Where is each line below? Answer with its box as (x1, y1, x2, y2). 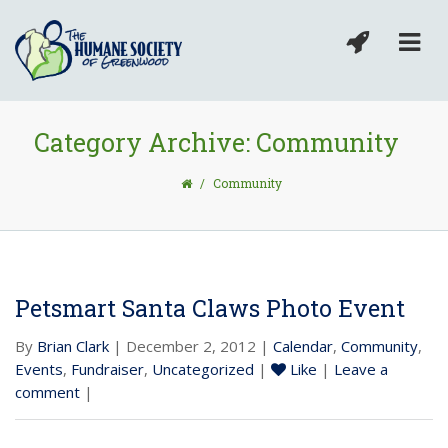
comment (15, 381, 80, 402)
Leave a (334, 358, 388, 379)
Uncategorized (152, 358, 254, 379)
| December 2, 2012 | (109, 335, 273, 356)
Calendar (273, 335, 333, 356)
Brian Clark (37, 335, 109, 356)
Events (15, 358, 63, 379)
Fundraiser (71, 358, 144, 379)
